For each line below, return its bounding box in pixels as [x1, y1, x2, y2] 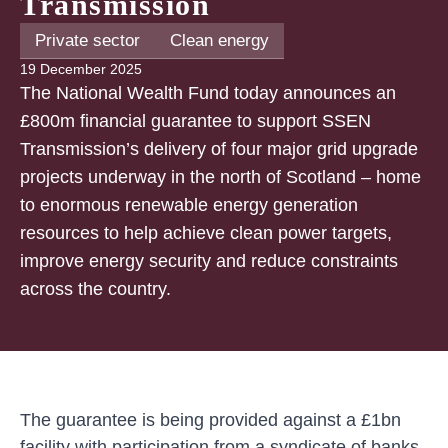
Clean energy [170, 30, 269, 50]
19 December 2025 [20, 60, 142, 77]
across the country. [20, 278, 171, 299]
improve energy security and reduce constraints [20, 250, 398, 271]
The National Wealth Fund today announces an [20, 82, 396, 103]
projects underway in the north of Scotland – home [20, 166, 421, 187]
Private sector [35, 30, 140, 50]
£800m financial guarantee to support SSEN [20, 110, 371, 131]
